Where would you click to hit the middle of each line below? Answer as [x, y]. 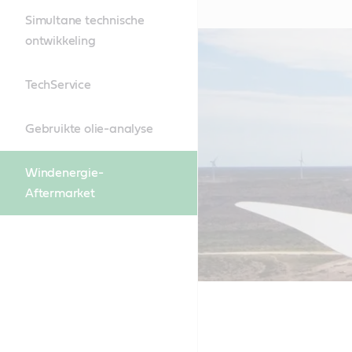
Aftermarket [60, 193]
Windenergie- [64, 173]
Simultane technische [85, 20]
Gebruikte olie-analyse [89, 129]
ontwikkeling [60, 41]
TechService [58, 85]
